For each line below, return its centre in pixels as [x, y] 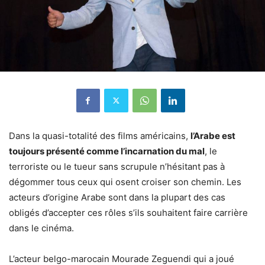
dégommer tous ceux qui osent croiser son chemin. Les [125, 182]
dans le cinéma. [41, 228]
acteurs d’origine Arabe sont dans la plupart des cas [117, 197]
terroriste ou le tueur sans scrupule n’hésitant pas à [117, 166]
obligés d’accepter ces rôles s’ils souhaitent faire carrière [128, 212]
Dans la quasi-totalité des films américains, [100, 135]
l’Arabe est [213, 135]
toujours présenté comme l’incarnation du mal [107, 151]
